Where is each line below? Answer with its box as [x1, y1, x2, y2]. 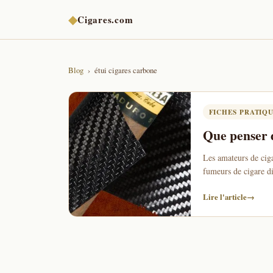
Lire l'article [203, 191, 247, 203]
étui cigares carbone [94, 65, 157, 76]
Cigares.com [77, 12, 133, 26]
